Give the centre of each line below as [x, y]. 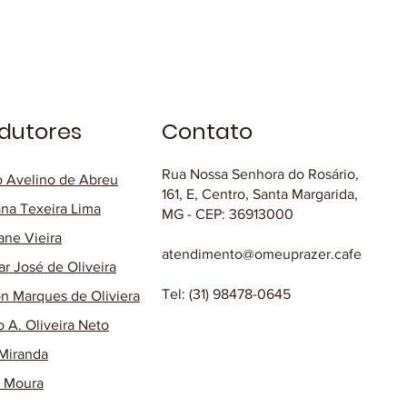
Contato [207, 132]
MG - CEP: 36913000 [228, 214]
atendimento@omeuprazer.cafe [262, 254]
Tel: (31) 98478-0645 [226, 294]
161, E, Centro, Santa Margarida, [260, 194]
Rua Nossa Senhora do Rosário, [260, 174]
